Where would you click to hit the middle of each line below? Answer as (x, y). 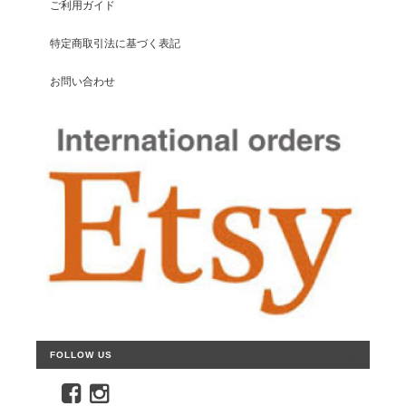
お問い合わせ (82, 82)
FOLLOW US (81, 354)
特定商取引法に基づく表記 (115, 43)
